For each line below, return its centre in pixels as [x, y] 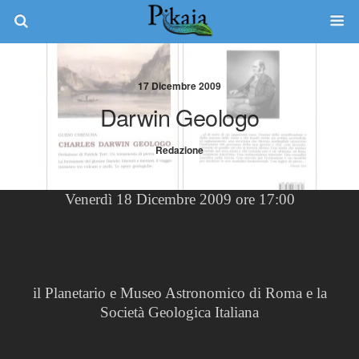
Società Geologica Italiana [179, 312]
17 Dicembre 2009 [179, 86]
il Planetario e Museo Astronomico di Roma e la [179, 293]
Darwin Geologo [179, 117]
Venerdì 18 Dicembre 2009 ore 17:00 [179, 199]
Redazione [179, 150]
